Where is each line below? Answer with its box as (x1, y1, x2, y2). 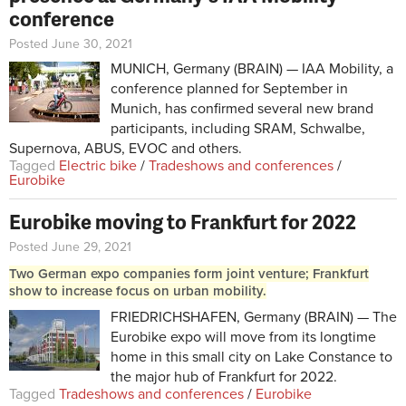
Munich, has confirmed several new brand (111, 100, 373, 119)
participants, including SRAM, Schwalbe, (111, 120, 365, 139)
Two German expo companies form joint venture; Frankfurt (9, 266, 369, 283)
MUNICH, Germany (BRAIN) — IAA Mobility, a (111, 60, 393, 79)
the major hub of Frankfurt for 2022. (111, 368, 337, 387)
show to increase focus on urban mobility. (9, 283, 266, 300)
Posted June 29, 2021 (9, 239, 131, 256)
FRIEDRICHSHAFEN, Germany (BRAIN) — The (111, 308, 397, 327)
